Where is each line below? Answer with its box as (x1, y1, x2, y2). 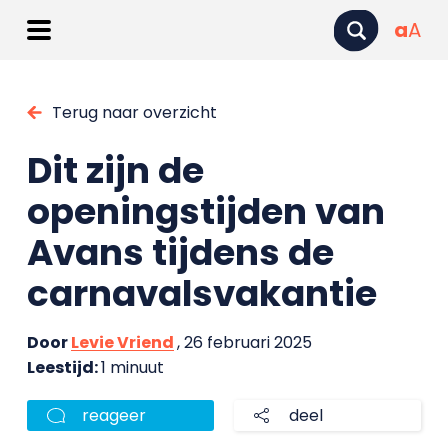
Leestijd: (26, 356, 101, 379)
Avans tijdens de (26, 227, 334, 278)
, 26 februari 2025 (176, 331, 312, 354)
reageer (81, 404, 146, 427)
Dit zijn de (26, 145, 204, 196)
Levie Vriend (70, 331, 174, 354)
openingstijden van (26, 186, 385, 237)
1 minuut (100, 356, 164, 379)
